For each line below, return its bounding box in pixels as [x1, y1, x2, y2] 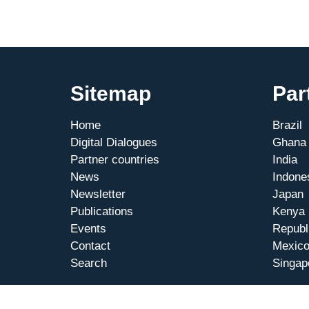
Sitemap [70, 82, 151, 105]
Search [70, 257, 107, 270]
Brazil [272, 119, 302, 132]
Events [70, 222, 106, 235]
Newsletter [70, 188, 126, 201]
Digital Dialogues [70, 136, 157, 149]
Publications [70, 205, 133, 218]
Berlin [141, 30, 171, 43]
